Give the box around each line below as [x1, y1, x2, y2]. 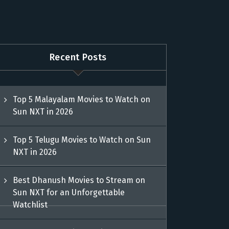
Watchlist [13, 200, 48, 210]
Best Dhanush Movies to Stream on [13, 175, 146, 185]
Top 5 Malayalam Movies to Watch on [13, 95, 151, 104]
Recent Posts [49, 51, 107, 63]
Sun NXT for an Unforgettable [13, 188, 125, 197]
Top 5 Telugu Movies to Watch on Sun [13, 135, 151, 145]
